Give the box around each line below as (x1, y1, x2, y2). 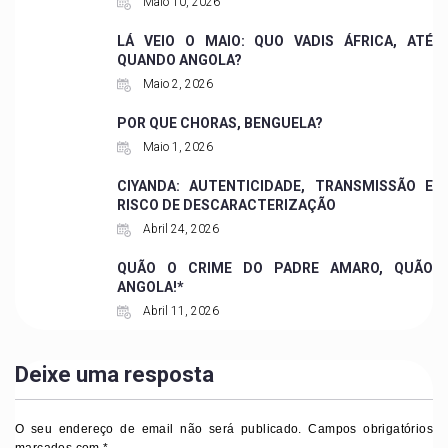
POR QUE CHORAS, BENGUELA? (116, 114, 323, 131)
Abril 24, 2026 (139, 221, 219, 236)
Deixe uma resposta (15, 361, 214, 387)
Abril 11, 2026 (139, 303, 219, 318)
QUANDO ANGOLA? (116, 51, 242, 68)
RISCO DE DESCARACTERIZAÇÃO (116, 196, 336, 213)
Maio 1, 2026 (139, 139, 213, 154)
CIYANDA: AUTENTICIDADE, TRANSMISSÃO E (116, 177, 433, 194)
